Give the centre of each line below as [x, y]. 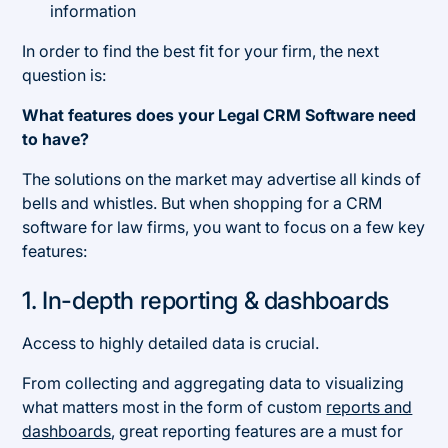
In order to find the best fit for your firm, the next [201, 50]
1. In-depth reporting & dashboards [205, 300]
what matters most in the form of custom [174, 406]
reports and [369, 406]
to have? [56, 138]
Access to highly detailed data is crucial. [171, 342]
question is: [64, 74]
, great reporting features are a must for [257, 430]
